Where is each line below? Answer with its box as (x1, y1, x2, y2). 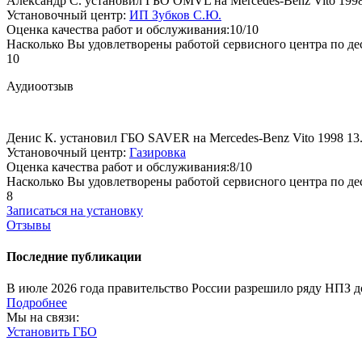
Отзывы (6, 217, 51, 232)
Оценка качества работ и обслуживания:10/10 (6, 22, 259, 36)
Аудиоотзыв (6, 78, 74, 93)
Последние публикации (6, 250, 141, 264)
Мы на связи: (6, 310, 79, 325)
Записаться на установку (6, 203, 143, 217)
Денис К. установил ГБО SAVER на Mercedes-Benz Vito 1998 (6, 130, 347, 145)
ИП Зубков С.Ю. (129, 7, 221, 22)
